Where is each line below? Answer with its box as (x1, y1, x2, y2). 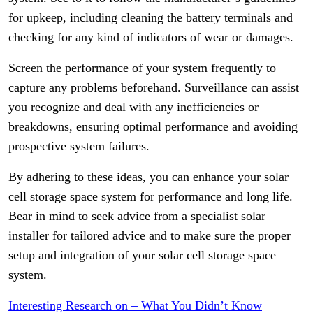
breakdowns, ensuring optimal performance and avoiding (8, 119, 298, 133)
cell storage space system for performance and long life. (8, 189, 293, 203)
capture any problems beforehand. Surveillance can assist (8, 80, 299, 94)
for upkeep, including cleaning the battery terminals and (8, 10, 293, 24)
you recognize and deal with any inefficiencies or (8, 100, 259, 114)
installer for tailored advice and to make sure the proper (8, 228, 291, 242)
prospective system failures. (8, 139, 150, 153)
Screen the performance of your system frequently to (8, 61, 276, 75)
